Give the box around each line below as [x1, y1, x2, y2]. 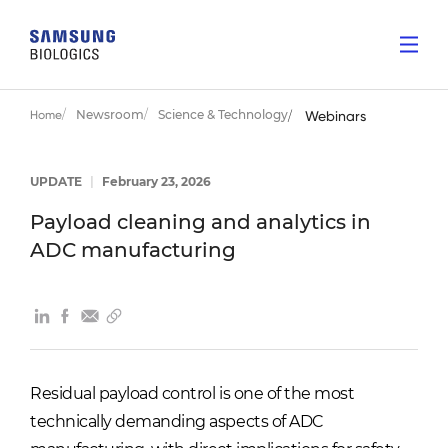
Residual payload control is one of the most [30, 384, 355, 403]
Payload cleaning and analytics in [30, 210, 371, 234]
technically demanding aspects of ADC [30, 412, 324, 431]
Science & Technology [158, 107, 288, 122]
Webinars [305, 108, 366, 124]
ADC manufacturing [30, 238, 236, 262]
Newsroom [76, 107, 144, 122]
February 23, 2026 [99, 174, 211, 189]
